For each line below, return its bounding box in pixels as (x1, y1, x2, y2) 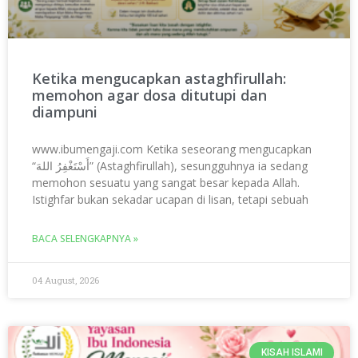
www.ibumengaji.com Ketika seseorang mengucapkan (32, 141, 312, 157)
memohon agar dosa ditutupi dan (32, 86, 267, 105)
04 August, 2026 (32, 274, 99, 287)
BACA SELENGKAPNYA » (32, 232, 138, 246)
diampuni (32, 102, 97, 122)
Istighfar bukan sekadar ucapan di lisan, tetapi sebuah (32, 192, 308, 208)
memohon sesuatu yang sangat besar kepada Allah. (32, 175, 300, 191)
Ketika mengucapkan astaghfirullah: (32, 69, 286, 89)
